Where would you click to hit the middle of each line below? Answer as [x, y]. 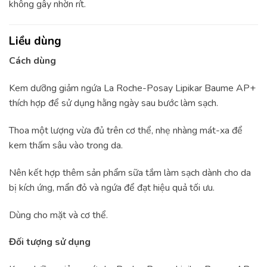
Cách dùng [32, 61]
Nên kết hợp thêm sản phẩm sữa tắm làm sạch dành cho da [130, 173]
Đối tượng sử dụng [50, 242]
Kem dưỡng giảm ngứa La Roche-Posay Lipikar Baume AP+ [132, 89]
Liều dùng [35, 41]
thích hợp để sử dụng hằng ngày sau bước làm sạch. [114, 103]
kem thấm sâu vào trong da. [66, 145]
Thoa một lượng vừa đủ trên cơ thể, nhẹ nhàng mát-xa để [126, 130]
